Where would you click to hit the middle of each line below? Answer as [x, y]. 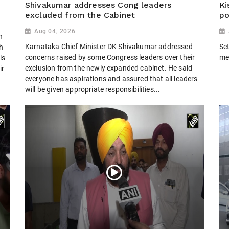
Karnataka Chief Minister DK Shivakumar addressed [109, 47]
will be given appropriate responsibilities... [93, 90]
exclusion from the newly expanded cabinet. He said [109, 68]
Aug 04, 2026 [55, 31]
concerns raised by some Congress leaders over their [110, 58]
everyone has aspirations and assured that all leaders [111, 79]
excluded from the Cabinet [80, 15]
